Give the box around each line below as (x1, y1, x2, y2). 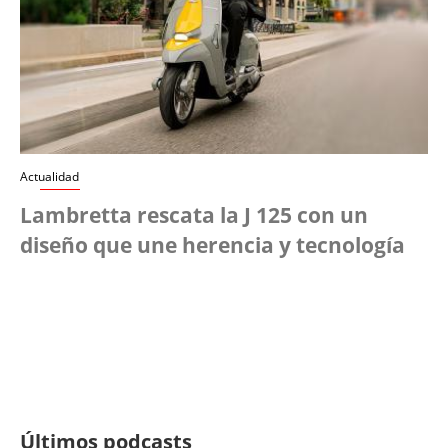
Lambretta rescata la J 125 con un (20, 200, 368, 229)
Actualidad (20, 167, 79, 185)
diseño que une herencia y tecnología (20, 230, 405, 259)
